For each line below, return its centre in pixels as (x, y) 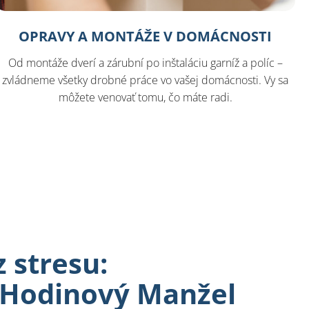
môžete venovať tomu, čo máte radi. (145, 98)
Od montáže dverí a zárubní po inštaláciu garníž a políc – (145, 63)
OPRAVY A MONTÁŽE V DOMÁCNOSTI (146, 37)
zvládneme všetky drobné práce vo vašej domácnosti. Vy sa (146, 80)
